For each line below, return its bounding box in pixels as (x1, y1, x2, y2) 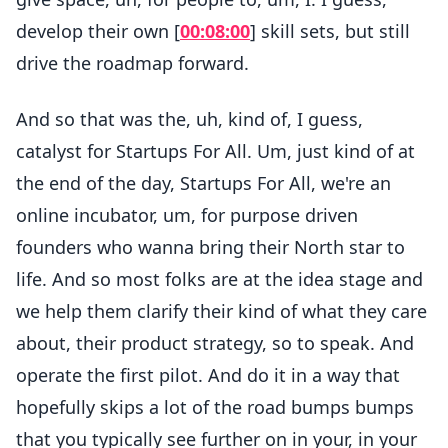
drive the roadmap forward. (16, 51, 249, 75)
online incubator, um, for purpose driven (16, 203, 358, 227)
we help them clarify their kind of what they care (16, 299, 427, 323)
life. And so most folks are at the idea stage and (16, 267, 423, 291)
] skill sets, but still (250, 19, 410, 43)
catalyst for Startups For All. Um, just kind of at (16, 139, 415, 163)
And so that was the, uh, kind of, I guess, (16, 107, 363, 131)
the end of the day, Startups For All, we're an (16, 171, 391, 195)
